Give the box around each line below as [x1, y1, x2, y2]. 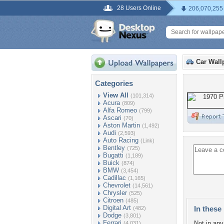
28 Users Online [117, 4, 161, 11]
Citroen [103, 196, 123, 204]
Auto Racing [103, 136, 138, 144]
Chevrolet [103, 181, 130, 189]
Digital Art [103, 204, 131, 211]
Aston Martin [103, 121, 140, 129]
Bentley [103, 144, 125, 151]
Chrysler [103, 189, 127, 196]
